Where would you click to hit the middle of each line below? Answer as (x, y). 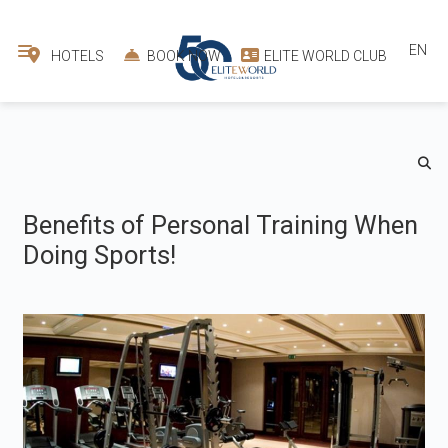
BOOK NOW (182, 55)
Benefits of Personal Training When (221, 225)
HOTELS (76, 55)
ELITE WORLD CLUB (324, 55)
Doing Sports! (100, 255)
